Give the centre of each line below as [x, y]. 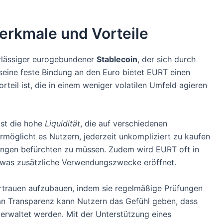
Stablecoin [117, 59]
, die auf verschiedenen [124, 124]
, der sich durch [167, 59]
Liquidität [62, 124]
